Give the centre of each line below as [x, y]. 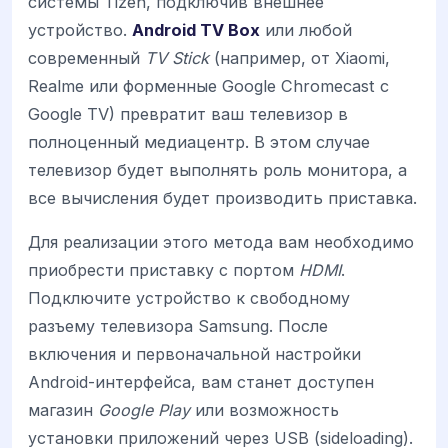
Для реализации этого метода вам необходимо [221, 241]
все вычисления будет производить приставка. [222, 197]
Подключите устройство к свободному [189, 297]
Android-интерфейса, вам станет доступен [201, 381]
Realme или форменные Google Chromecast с [208, 85]
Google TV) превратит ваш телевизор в [188, 113]
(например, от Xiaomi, [299, 57]
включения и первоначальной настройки [194, 353]
